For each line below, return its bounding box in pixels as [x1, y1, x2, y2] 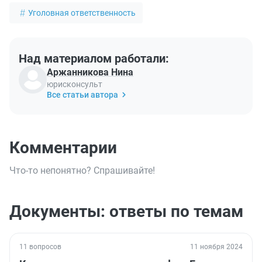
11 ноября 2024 [190, 242, 243, 251]
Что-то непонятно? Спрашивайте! [9, 164, 155, 176]
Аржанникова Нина [47, 66, 133, 78]
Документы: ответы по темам [9, 201, 243, 221]
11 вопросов [19, 242, 61, 251]
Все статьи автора [47, 89, 118, 99]
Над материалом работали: [19, 51, 169, 65]
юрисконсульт [47, 79, 102, 89]
